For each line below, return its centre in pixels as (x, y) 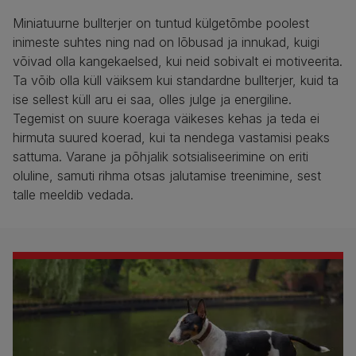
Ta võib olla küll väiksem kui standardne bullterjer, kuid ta (176, 81)
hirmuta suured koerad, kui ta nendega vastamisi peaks (171, 138)
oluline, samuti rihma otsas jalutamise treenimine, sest (167, 176)
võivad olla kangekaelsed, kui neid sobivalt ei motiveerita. (178, 62)
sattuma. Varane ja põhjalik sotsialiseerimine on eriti (161, 157)
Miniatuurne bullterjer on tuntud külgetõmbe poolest (161, 23)
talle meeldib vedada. (73, 195)
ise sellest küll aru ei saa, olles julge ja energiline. (152, 100)
